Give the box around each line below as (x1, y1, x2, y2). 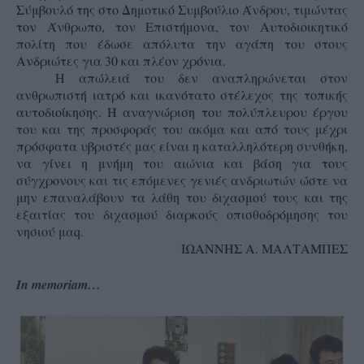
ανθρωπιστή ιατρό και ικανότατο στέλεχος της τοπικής (16, 86, 348, 103)
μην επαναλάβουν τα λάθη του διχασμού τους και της (16, 188, 348, 206)
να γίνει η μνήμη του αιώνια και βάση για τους (16, 154, 348, 171)
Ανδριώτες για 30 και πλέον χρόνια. (16, 52, 226, 69)
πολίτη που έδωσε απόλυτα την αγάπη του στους (16, 35, 348, 52)
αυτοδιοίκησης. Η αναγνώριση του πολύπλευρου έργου (16, 103, 348, 120)
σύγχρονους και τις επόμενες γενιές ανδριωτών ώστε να (16, 171, 348, 188)
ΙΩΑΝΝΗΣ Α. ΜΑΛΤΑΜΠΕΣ (181, 240, 348, 257)
